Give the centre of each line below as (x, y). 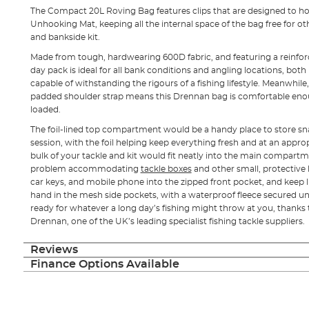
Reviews (54, 249)
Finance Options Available (104, 264)
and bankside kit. (65, 37)
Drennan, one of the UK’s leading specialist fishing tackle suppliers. (167, 221)
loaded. (45, 109)
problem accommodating (85, 169)
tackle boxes (166, 169)
